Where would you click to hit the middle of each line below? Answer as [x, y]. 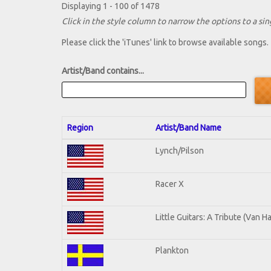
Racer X [170, 184]
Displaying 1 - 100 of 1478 [111, 6]
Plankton [172, 250]
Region [80, 127]
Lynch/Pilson [180, 150]
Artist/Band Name [188, 127]
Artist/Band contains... [103, 71]
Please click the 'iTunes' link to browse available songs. [165, 43]
